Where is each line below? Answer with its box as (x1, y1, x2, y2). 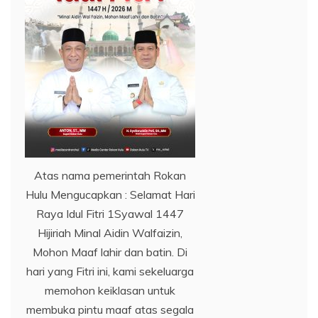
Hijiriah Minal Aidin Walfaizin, (38, 226, 182, 241)
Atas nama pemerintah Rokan (34, 168, 186, 183)
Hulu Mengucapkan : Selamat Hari (25, 187, 195, 202)
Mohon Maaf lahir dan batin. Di (33, 245, 187, 260)
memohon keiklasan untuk (45, 283, 175, 298)
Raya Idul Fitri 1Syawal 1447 (36, 207, 184, 221)
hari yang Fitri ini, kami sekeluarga (26, 264, 194, 279)
